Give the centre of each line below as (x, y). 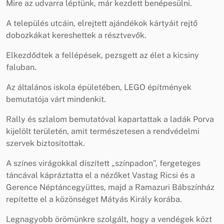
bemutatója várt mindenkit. (56, 99)
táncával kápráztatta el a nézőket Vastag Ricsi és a (100, 175)
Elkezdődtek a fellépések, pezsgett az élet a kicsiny (102, 55)
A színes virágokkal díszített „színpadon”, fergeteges (103, 163)
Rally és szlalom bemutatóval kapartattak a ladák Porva (110, 119)
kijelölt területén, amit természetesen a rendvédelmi (103, 131)
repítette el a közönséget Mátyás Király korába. (94, 199)
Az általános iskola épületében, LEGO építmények (99, 87)
